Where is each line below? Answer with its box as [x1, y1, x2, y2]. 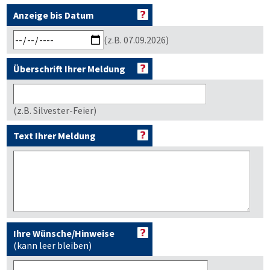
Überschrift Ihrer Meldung [13, 63, 125, 75]
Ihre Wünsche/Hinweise [13, 227, 115, 239]
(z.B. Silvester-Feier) [13, 104, 96, 116]
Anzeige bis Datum [13, 9, 94, 21]
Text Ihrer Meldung [13, 130, 96, 142]
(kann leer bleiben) [13, 239, 92, 251]
